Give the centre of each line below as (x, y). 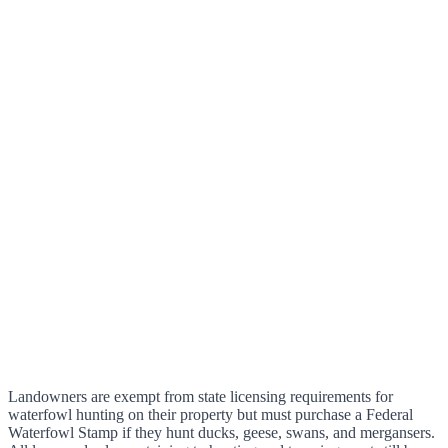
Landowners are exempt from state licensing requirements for (200, 397)
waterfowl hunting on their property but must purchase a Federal (210, 415)
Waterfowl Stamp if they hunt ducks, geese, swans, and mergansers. (221, 433)
